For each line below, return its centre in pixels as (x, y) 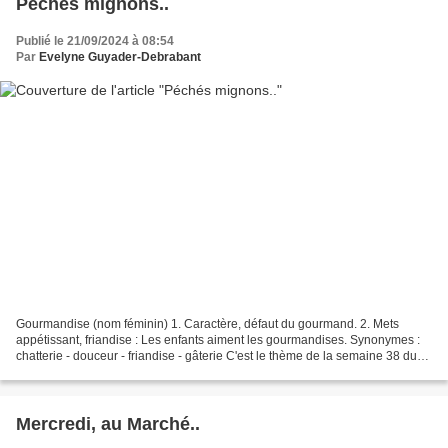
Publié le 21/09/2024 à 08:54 (95, 40)
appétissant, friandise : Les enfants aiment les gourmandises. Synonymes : (218, 340)
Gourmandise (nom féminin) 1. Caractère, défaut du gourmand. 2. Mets (207, 324)
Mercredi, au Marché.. (108, 424)
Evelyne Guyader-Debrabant (120, 56)
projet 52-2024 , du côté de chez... (108, 372)
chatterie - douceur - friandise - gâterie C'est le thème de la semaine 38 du (216, 356)
